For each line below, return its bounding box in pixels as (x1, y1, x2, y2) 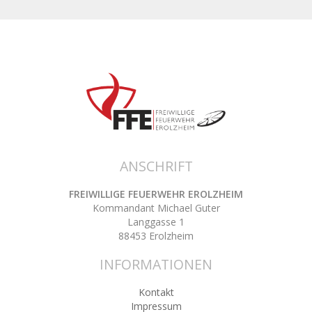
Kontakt (138, 285, 174, 299)
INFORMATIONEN (100, 254, 212, 274)
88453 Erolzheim (118, 228, 194, 242)
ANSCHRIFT (119, 156, 193, 175)
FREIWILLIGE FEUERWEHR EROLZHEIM (69, 187, 243, 201)
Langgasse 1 (127, 214, 185, 228)
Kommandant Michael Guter (92, 201, 220, 214)
